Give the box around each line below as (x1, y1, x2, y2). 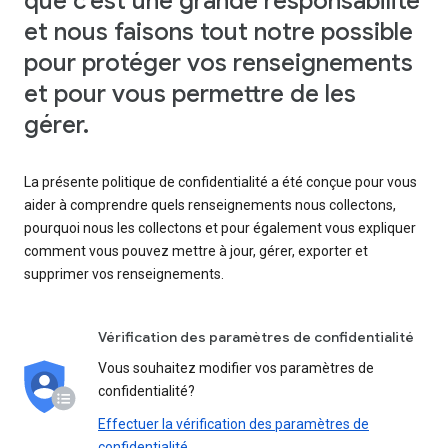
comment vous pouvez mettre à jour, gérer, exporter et (24, 242, 368, 259)
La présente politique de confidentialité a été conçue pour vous (24, 173, 417, 190)
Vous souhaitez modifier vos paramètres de (98, 359, 374, 376)
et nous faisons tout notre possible (24, 16, 413, 47)
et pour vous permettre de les (24, 78, 356, 109)
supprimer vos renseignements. (24, 265, 224, 282)
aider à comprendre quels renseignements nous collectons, (24, 196, 396, 213)
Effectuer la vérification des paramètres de (98, 415, 369, 432)
